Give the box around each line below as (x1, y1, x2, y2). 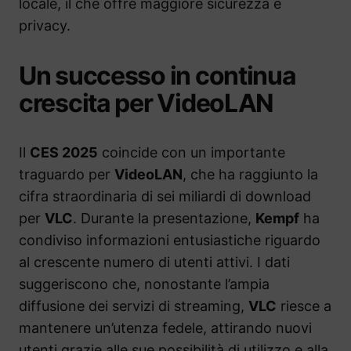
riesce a (277, 298, 331, 315)
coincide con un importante (98, 144, 285, 161)
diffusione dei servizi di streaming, (19, 298, 248, 315)
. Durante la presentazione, (73, 210, 255, 227)
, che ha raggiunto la (183, 166, 318, 183)
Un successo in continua (19, 60, 296, 92)
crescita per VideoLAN (19, 88, 274, 119)
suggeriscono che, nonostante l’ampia (19, 276, 270, 293)
